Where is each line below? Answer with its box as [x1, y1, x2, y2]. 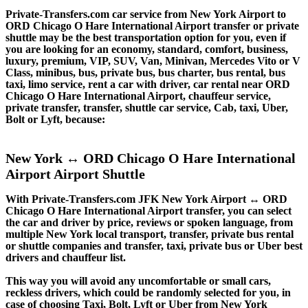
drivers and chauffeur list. [5, 252, 126, 264]
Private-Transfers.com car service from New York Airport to [5, 8, 286, 20]
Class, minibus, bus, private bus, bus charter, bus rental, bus [5, 66, 285, 78]
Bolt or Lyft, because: [5, 113, 105, 125]
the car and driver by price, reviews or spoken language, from [5, 217, 293, 229]
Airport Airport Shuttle [5, 166, 145, 181]
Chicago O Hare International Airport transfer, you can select [5, 205, 291, 217]
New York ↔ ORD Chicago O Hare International [5, 150, 296, 166]
